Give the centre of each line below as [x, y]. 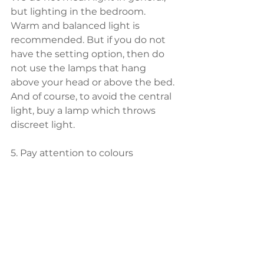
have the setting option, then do [89, 54]
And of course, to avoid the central [92, 96]
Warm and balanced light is [76, 26]
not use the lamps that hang [80, 68]
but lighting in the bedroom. [79, 11]
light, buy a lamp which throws [84, 110]
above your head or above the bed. [94, 82]
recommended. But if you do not [89, 40]
